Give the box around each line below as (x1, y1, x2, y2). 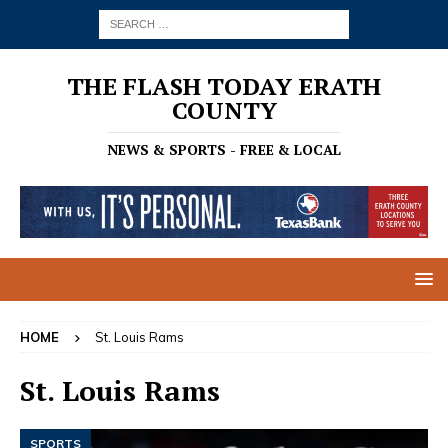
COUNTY (171, 94, 277, 126)
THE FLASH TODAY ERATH (67, 70, 381, 102)
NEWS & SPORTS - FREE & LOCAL (107, 140, 341, 159)
